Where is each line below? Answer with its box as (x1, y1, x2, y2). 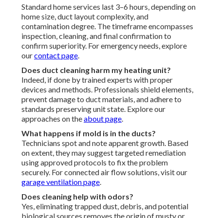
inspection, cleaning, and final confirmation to (21, 31, 171, 41)
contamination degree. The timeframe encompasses (21, 21, 193, 31)
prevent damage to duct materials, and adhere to (21, 94, 182, 104)
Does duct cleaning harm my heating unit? (21, 65, 171, 75)
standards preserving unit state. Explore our (21, 104, 165, 114)
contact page (34, 51, 78, 60)
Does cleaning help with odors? (21, 192, 133, 201)
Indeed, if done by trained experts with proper (21, 75, 173, 85)
